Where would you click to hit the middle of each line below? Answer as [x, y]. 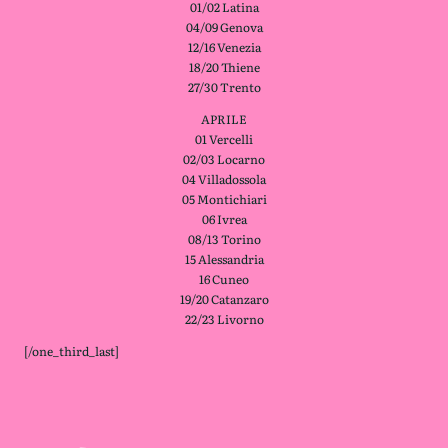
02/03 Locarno [224, 158]
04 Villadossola [224, 178]
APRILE [224, 118]
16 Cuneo [224, 278]
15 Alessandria [224, 258]
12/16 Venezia [224, 46]
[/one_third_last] [71, 350]
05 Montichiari [224, 198]
